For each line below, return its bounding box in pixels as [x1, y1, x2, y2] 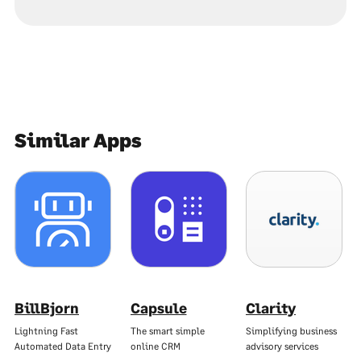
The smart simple [130, 325, 205, 337]
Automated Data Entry [15, 340, 111, 352]
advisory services [246, 340, 318, 352]
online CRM [130, 340, 180, 352]
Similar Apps [15, 128, 142, 151]
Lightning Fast [15, 325, 78, 337]
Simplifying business [246, 325, 337, 337]
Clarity [246, 299, 296, 317]
